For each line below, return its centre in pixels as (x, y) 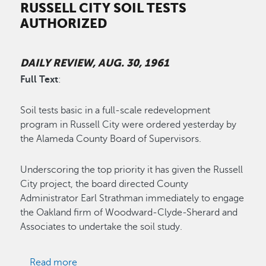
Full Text (39, 79)
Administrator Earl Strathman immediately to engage (132, 198)
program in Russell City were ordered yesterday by (129, 124)
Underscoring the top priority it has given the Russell (132, 170)
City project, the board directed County (104, 184)
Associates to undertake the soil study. (103, 227)
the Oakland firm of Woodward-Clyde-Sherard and (129, 212)
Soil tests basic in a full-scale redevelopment (115, 110)
